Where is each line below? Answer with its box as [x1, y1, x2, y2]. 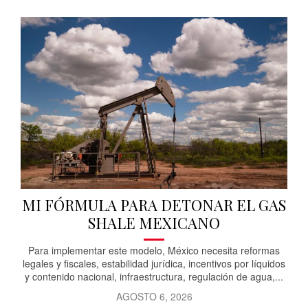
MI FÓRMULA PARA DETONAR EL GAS [22, 194, 286, 215]
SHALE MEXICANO [88, 212, 220, 233]
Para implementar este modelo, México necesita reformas [28, 243, 280, 257]
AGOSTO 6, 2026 [115, 289, 192, 303]
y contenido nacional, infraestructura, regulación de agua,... [25, 269, 283, 283]
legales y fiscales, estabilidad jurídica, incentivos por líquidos [23, 256, 285, 270]
